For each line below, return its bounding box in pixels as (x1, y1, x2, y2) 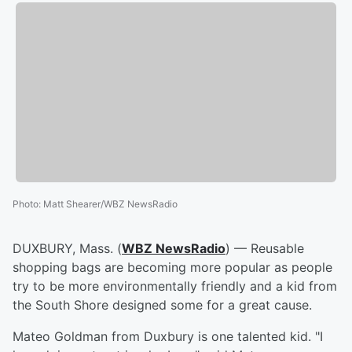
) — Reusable (225, 240, 304, 257)
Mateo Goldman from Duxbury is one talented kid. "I (13, 328, 323, 345)
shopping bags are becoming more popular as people (13, 259, 332, 276)
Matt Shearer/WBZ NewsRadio (43, 198, 178, 211)
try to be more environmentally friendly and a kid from (13, 278, 337, 295)
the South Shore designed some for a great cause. (13, 297, 312, 313)
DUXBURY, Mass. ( (13, 240, 122, 257)
